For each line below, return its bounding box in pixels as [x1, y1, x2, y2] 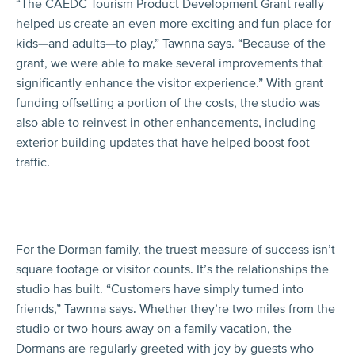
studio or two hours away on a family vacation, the [16, 320, 292, 337]
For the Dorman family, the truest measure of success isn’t [16, 241, 335, 258]
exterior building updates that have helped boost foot [16, 134, 310, 151]
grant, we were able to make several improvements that [16, 55, 323, 71]
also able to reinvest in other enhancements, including [16, 114, 316, 131]
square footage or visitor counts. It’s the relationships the [16, 261, 329, 277]
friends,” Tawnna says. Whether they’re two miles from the [16, 300, 335, 317]
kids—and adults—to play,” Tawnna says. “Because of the [16, 35, 326, 52]
